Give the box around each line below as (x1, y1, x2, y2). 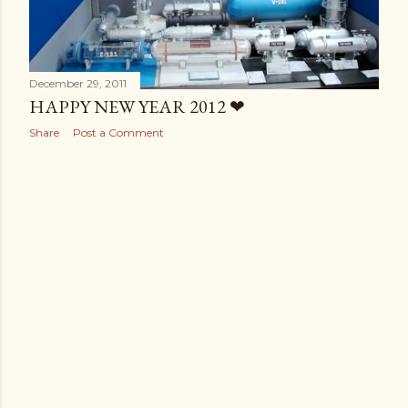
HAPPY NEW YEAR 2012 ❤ (29, 95, 245, 119)
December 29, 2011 (29, 76, 127, 91)
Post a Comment (73, 126, 164, 140)
